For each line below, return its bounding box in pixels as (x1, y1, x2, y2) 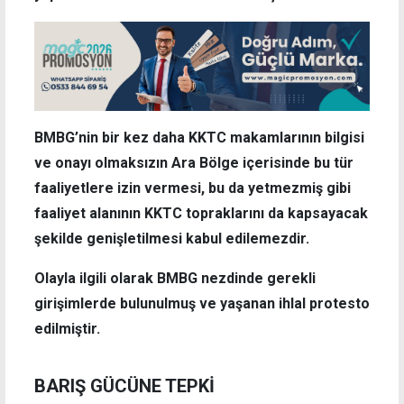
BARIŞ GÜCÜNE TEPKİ (34, 374, 215, 397)
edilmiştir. (34, 320, 100, 338)
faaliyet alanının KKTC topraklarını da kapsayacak (34, 205, 368, 223)
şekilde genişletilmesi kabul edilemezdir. (34, 230, 309, 248)
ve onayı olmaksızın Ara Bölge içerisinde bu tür (34, 154, 353, 172)
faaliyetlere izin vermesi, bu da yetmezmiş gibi (34, 179, 351, 197)
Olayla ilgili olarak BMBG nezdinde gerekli (34, 270, 316, 288)
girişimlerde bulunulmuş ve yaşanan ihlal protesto (34, 295, 370, 313)
